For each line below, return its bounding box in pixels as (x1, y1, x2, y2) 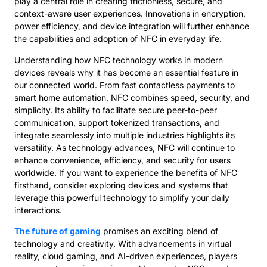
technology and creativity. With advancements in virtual (14, 238, 231, 249)
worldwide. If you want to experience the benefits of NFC (14, 167, 237, 178)
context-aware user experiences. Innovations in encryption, (14, 8, 246, 19)
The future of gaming (14, 226, 101, 237)
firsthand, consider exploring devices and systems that (14, 179, 228, 190)
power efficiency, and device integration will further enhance (14, 21, 249, 32)
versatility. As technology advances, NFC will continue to (14, 142, 235, 153)
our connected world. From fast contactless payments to (14, 79, 235, 90)
